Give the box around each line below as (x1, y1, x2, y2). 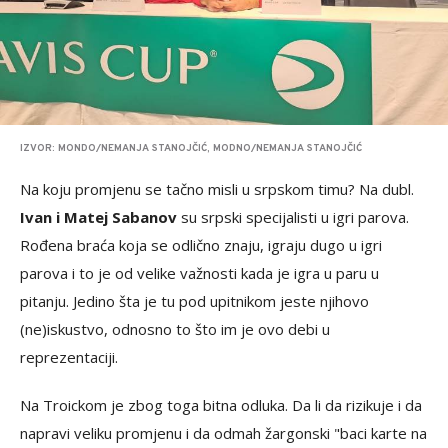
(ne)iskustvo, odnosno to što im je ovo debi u (20, 319, 330, 340)
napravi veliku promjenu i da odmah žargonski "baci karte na (20, 423, 427, 444)
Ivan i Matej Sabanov (20, 207, 177, 228)
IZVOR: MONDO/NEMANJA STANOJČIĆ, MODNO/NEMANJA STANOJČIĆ (20, 142, 362, 156)
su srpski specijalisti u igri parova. (177, 207, 409, 228)
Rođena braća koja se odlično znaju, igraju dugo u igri (20, 235, 382, 256)
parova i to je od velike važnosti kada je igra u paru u (20, 263, 379, 284)
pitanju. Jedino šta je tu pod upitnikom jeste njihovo (20, 291, 369, 312)
